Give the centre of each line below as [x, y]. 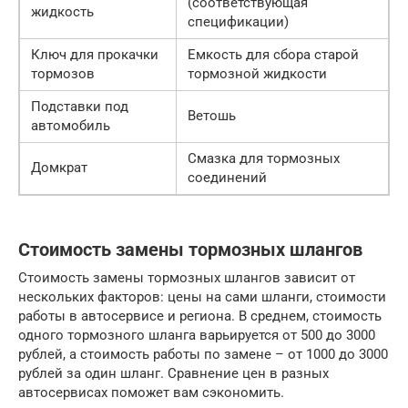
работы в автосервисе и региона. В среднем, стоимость [200, 316]
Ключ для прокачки [95, 54]
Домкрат [59, 167]
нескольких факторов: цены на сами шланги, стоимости [202, 296]
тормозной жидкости [257, 73]
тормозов [63, 73]
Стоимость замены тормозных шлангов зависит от [187, 277]
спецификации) [238, 21]
